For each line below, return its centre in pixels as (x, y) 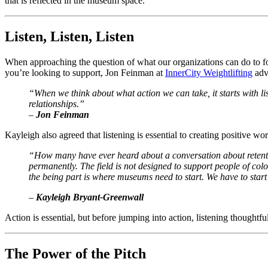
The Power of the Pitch (75, 254)
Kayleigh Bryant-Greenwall (89, 197)
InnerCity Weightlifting (209, 73)
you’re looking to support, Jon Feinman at (85, 73)
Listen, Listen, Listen (69, 37)
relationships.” (57, 104)
